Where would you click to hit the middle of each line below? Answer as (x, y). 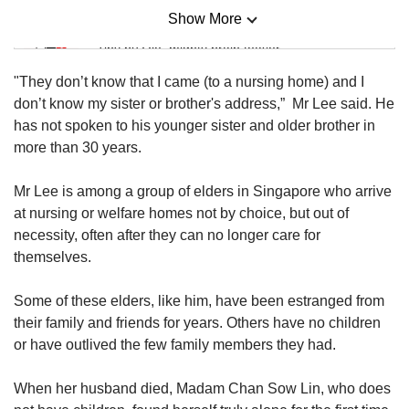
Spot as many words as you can (189, 198)
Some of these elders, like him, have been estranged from (199, 300)
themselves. (52, 257)
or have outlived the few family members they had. (177, 344)
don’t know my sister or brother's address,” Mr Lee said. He (204, 103)
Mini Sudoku (140, 25)
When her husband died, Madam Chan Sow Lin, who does (202, 388)
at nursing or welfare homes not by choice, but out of (181, 213)
